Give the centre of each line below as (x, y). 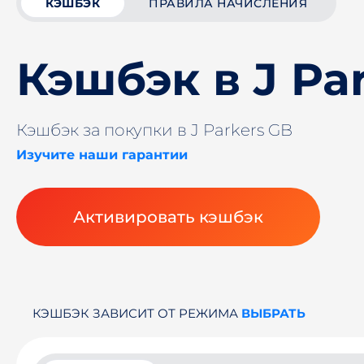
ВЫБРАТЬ (273, 313)
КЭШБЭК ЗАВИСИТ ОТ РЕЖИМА (137, 313)
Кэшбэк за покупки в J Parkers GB (154, 130)
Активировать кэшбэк (168, 217)
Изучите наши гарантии (102, 155)
